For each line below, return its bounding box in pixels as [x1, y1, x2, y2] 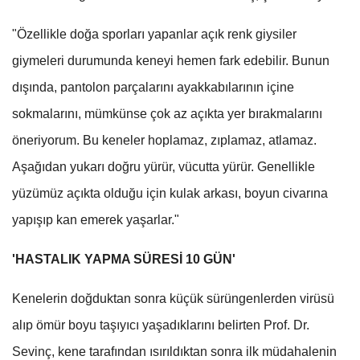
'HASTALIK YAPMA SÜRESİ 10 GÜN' [12, 252, 235, 266]
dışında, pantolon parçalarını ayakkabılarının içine [12, 80, 294, 94]
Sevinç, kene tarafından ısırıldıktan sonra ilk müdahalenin [12, 344, 337, 358]
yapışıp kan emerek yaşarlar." [12, 212, 179, 227]
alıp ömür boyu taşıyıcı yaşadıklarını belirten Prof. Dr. [12, 317, 309, 332]
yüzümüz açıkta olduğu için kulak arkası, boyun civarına [12, 186, 328, 200]
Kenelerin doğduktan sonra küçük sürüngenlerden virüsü [12, 291, 334, 305]
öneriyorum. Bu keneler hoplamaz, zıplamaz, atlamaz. [12, 133, 317, 147]
